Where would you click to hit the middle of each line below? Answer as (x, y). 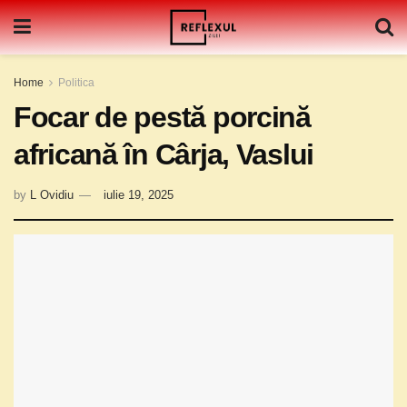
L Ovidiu (52, 194)
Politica (76, 83)
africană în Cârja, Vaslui (164, 154)
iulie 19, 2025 (139, 194)
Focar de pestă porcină (162, 117)
